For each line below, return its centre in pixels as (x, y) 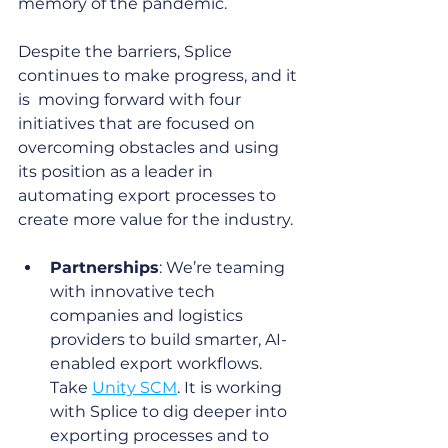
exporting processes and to (161, 435)
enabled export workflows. (158, 363)
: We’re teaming (224, 267)
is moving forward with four (131, 99)
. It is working (231, 387)
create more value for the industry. (155, 219)
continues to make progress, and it (159, 75)
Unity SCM (134, 387)
